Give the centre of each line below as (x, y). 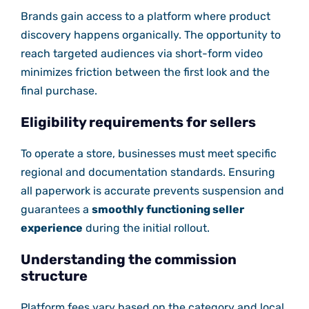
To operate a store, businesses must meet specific (148, 153)
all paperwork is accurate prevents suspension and (152, 190)
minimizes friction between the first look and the (145, 72)
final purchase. (59, 90)
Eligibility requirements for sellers (138, 122)
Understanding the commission (128, 259)
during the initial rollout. (146, 228)
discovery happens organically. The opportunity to (150, 34)
